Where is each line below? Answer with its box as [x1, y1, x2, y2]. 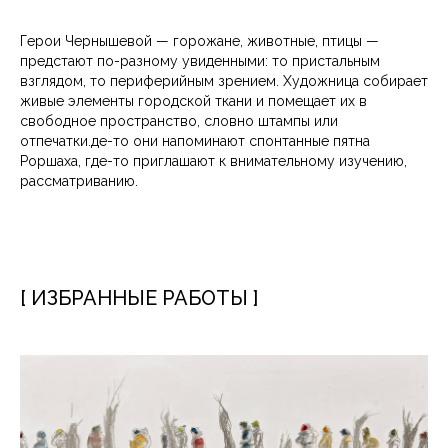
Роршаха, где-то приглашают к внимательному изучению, [20, 153, 407, 170]
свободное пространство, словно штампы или [20, 113, 338, 130]
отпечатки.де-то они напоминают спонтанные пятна [20, 133, 370, 150]
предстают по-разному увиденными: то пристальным [20, 53, 380, 70]
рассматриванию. [20, 173, 142, 190]
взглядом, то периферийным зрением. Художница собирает [20, 73, 428, 90]
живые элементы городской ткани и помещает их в [20, 93, 367, 110]
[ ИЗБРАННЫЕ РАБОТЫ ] [20, 286, 258, 311]
